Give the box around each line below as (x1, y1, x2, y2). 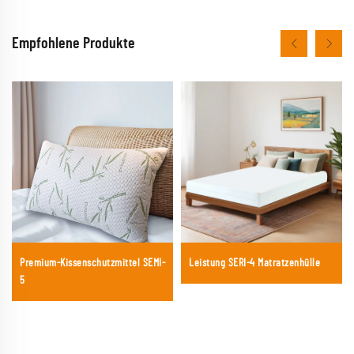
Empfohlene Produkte (12, 35, 135, 51)
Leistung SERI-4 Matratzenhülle (189, 257, 320, 269)
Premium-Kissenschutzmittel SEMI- (20, 257, 165, 269)
